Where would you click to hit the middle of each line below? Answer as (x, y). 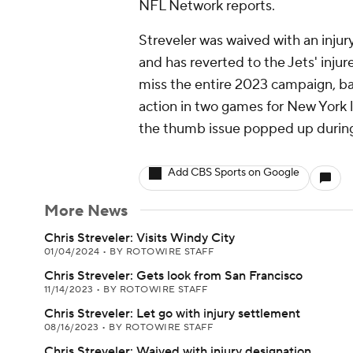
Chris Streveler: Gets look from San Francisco (173, 276)
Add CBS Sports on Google (234, 173)
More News (86, 211)
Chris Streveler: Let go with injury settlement (172, 314)
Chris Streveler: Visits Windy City (139, 238)
